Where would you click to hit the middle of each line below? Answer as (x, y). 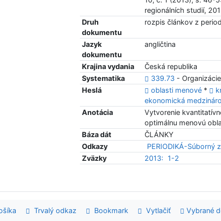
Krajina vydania (108, 67)
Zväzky (94, 158)
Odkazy (95, 147)
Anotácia (98, 112)
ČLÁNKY (159, 135)
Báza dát (97, 135)
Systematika (104, 78)
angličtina (160, 44)
